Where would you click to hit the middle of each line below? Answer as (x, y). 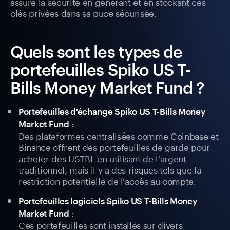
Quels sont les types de (96, 52)
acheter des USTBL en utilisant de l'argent (102, 158)
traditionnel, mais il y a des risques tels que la (110, 169)
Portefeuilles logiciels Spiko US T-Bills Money (108, 201)
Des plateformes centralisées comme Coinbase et (119, 135)
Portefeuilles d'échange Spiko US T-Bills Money (112, 112)
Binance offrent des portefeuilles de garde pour (114, 147)
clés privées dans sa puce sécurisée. (83, 13)
